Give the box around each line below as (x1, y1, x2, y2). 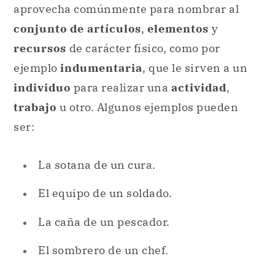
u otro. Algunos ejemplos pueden (56, 100, 238, 115)
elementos (147, 21, 209, 36)
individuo (14, 80, 71, 95)
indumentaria (60, 61, 142, 76)
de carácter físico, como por (66, 41, 220, 56)
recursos (14, 41, 66, 56)
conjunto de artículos (14, 21, 141, 36)
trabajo (14, 100, 56, 115)
